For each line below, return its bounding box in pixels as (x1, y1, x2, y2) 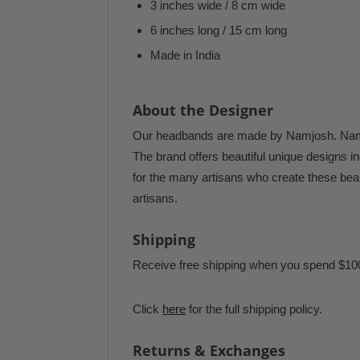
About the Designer (133, 100, 274, 120)
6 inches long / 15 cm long (150, 23, 288, 37)
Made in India (150, 48, 221, 62)
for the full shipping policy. (186, 302, 323, 316)
